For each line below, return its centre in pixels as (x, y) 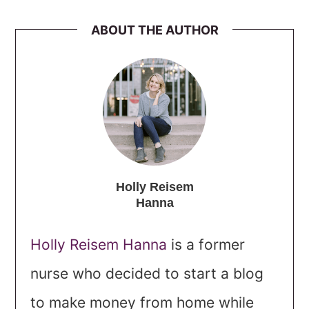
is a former (206, 245)
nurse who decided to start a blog (147, 274)
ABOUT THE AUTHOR (154, 30)
